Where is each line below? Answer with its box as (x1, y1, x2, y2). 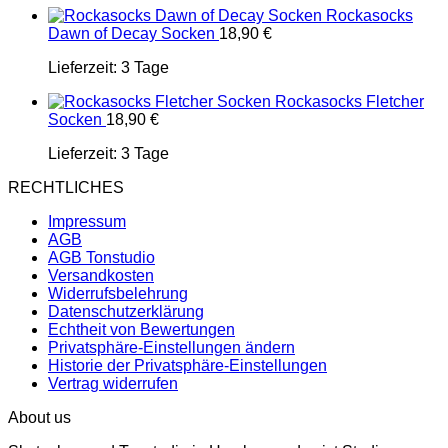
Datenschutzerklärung (48, 303, 204, 320)
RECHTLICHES (8, 179, 124, 196)
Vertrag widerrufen (48, 375, 178, 392)
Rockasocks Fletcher (275, 93, 424, 110)
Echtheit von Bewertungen (48, 321, 235, 338)
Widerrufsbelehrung (48, 285, 188, 302)
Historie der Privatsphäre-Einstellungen (48, 357, 327, 374)
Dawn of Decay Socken (48, 25, 215, 42)
